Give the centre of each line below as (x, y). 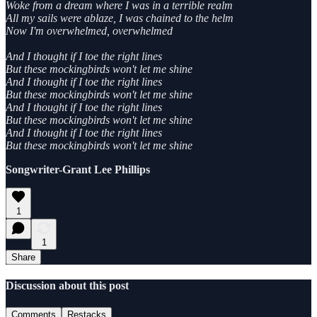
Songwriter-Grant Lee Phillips (78, 169)
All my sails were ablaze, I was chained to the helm (120, 18)
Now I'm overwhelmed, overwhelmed (89, 30)
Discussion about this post (67, 285)
